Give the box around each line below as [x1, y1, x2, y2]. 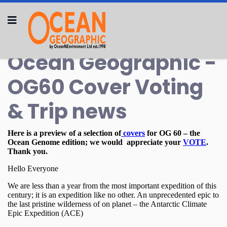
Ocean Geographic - [8, 49, 217, 77]
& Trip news [8, 97, 127, 126]
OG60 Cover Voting [8, 73, 203, 101]
